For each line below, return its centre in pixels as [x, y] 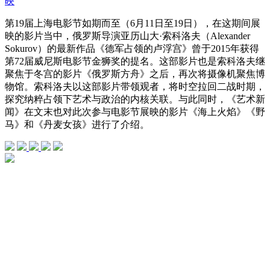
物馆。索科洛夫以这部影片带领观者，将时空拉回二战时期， [135, 87]
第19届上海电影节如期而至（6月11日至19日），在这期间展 [133, 24]
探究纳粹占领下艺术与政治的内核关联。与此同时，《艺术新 [135, 99]
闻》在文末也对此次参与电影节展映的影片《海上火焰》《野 [135, 112]
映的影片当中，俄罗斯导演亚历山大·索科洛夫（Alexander [127, 36]
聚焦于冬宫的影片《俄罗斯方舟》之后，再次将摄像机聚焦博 [135, 74]
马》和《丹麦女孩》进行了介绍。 [77, 125]
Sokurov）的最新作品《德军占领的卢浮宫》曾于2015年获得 [132, 49]
